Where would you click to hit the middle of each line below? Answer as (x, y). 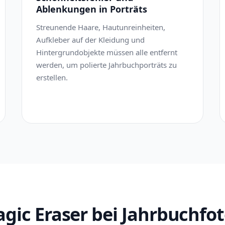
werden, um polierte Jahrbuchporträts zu (106, 65)
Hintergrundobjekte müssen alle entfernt (106, 52)
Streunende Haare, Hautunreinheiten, (100, 27)
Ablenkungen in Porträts (91, 9)
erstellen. (52, 77)
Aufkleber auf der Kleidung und (90, 40)
